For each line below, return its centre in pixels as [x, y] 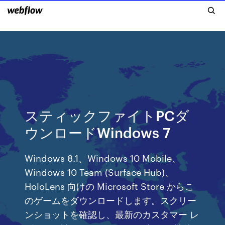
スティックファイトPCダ [107, 115]
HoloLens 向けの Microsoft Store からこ [109, 186]
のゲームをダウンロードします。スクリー [111, 200]
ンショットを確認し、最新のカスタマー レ [112, 214]
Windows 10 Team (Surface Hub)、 [99, 172]
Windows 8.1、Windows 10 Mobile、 [103, 157]
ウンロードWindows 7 [98, 132]
